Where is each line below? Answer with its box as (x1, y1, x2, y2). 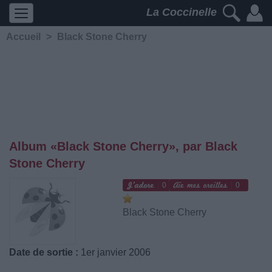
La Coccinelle (146, 6, 220, 19)
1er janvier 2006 (78, 247, 151, 257)
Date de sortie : (9, 247, 78, 257)
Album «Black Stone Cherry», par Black (9, 140, 237, 153)
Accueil (6, 32, 41, 42)
